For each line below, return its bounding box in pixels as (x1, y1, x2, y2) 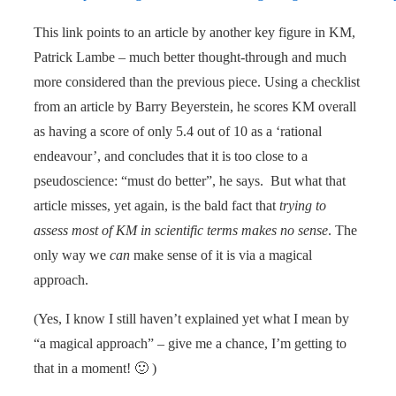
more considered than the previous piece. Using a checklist (34, 73, 360, 89)
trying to (279, 197, 326, 213)
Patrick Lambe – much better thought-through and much (34, 49, 346, 65)
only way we (34, 247, 110, 263)
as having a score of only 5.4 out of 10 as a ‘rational (34, 123, 322, 139)
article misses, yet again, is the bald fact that (34, 197, 279, 213)
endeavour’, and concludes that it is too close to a (34, 148, 308, 164)
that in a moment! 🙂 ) (34, 360, 156, 376)
